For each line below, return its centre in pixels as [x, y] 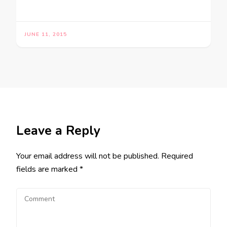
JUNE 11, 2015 [46, 34]
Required [177, 156]
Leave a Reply [58, 130]
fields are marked [48, 169]
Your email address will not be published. [88, 156]
